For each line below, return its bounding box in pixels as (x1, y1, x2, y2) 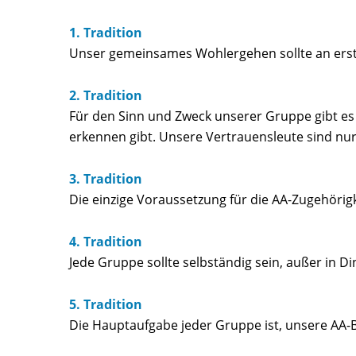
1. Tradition (69, 23, 142, 41)
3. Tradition (69, 169, 142, 188)
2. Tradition (69, 86, 142, 104)
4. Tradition (69, 233, 142, 251)
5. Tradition (69, 296, 142, 314)
